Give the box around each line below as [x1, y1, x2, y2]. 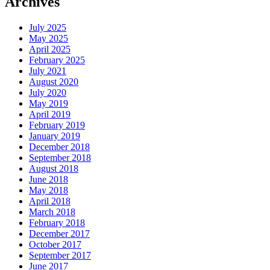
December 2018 [29, 142, 90, 152]
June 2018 [29, 174, 68, 185]
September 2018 [29, 152, 91, 163]
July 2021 [29, 66, 66, 77]
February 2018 [29, 218, 85, 228]
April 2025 [29, 44, 71, 55]
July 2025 [29, 22, 66, 33]
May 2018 [29, 185, 68, 196]
